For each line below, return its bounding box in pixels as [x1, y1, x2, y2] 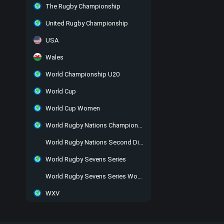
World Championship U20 [45, 70, 119, 78]
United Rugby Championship [45, 19, 128, 27]
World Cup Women [45, 104, 100, 112]
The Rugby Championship [45, 2, 120, 10]
